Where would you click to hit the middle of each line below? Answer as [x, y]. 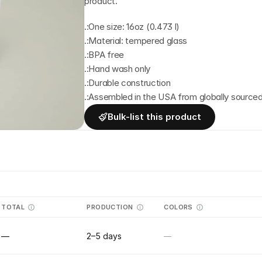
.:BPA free [104, 55]
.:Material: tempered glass [136, 41]
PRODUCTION [110, 207]
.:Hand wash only [118, 69]
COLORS [178, 207]
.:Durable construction [127, 83]
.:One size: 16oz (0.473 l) [132, 27]
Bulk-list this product [154, 117]
